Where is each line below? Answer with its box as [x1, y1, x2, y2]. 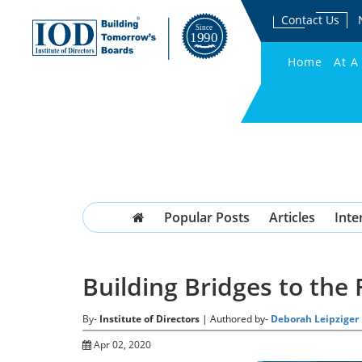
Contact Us [280, 11, 339, 27]
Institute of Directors [99, 312, 200, 326]
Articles [268, 208, 315, 226]
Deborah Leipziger [271, 312, 359, 326]
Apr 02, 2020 [91, 337, 151, 351]
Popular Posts [163, 208, 250, 226]
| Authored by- [202, 312, 271, 326]
